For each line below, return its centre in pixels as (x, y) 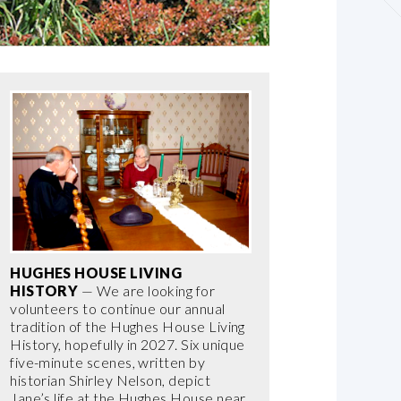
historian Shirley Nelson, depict (111, 380)
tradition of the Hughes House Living (128, 327)
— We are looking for (147, 291)
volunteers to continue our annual (118, 309)
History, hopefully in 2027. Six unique (128, 345)
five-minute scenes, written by (108, 363)
